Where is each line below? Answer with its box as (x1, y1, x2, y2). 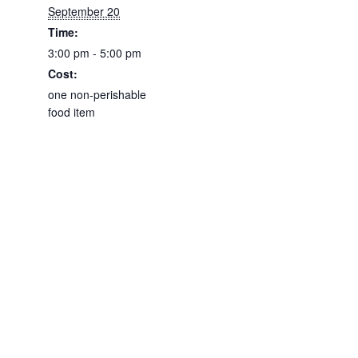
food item (48, 104, 95, 120)
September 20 (48, 3, 120, 19)
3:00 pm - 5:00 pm (48, 45, 141, 61)
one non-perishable (48, 86, 146, 102)
